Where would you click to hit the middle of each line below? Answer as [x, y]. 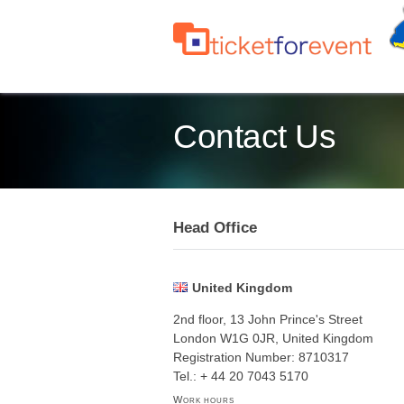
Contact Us [254, 137]
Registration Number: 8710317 [261, 357]
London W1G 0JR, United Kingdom [273, 338]
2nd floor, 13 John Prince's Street [268, 319]
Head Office [215, 228]
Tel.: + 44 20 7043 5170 [241, 376]
